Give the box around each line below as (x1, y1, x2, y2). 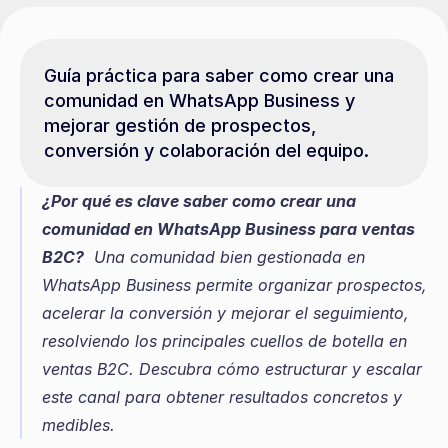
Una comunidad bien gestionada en (84, 247, 365, 267)
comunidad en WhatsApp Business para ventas (42, 219, 415, 239)
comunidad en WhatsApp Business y (44, 90, 355, 111)
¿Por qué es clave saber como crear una (42, 191, 356, 211)
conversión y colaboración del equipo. (44, 140, 369, 161)
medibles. (42, 415, 115, 435)
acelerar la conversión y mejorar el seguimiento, (42, 303, 409, 323)
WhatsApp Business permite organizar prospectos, (42, 275, 427, 295)
